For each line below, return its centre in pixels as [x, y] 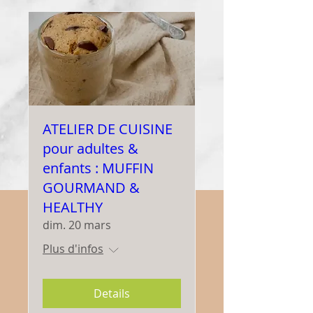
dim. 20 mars [77, 225]
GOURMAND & [91, 187]
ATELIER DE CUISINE [108, 129]
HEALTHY [73, 207]
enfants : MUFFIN [98, 168]
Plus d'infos [73, 248]
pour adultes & [90, 148]
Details [112, 293]
